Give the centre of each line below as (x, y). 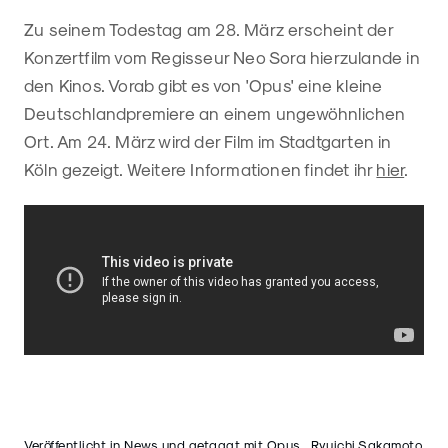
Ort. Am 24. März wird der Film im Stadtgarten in (208, 140)
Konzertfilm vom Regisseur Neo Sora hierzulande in (222, 56)
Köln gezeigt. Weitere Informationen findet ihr (200, 168)
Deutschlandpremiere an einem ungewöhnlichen (215, 112)
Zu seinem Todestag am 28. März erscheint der (208, 28)
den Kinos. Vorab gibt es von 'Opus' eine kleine (203, 84)
